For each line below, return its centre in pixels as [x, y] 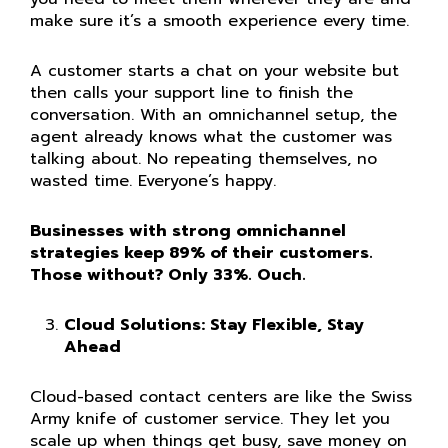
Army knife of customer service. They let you [210, 419]
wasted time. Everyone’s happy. [153, 181]
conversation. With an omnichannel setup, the [213, 115]
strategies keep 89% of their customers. [201, 253]
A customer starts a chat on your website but [214, 71]
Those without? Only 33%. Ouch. [168, 275]
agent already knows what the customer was [211, 137]
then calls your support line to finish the [191, 93]
